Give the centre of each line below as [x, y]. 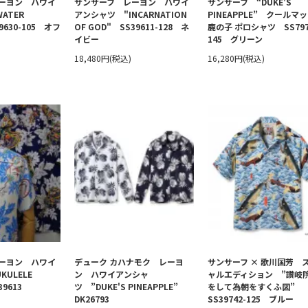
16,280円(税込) [236, 58]
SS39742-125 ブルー [251, 299]
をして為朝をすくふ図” [255, 286]
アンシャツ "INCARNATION [131, 14]
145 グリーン [239, 39]
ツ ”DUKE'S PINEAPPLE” [130, 286]
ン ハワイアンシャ [111, 274]
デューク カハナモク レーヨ [129, 262]
